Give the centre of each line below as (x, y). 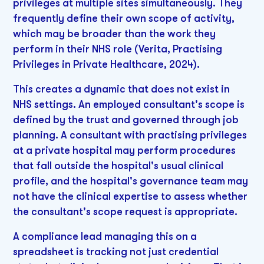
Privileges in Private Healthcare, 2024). (107, 65)
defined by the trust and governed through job (126, 119)
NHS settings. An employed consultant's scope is (129, 104)
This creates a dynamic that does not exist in (122, 89)
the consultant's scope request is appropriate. (126, 211)
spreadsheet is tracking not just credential (116, 251)
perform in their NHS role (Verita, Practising (118, 49)
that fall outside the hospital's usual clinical (118, 165)
